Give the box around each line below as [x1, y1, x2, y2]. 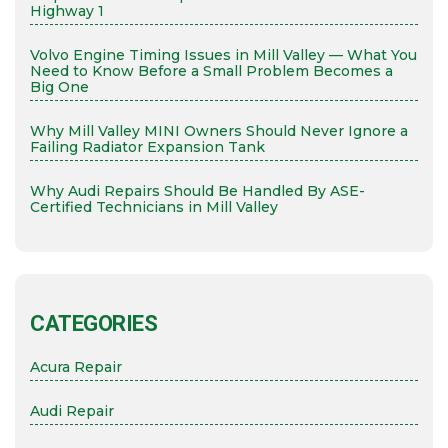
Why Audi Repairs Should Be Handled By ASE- [30, 181, 365, 200]
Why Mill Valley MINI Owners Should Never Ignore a [30, 121, 408, 140]
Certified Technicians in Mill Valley [30, 197, 278, 216]
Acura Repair [30, 357, 122, 376]
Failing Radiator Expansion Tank [30, 137, 265, 156]
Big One [30, 77, 89, 96]
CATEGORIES [30, 310, 158, 336]
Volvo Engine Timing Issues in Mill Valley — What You [30, 45, 417, 64]
